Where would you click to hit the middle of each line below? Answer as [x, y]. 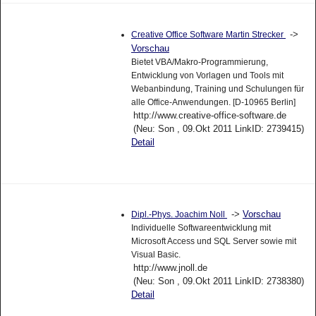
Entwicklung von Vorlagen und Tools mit [207, 75]
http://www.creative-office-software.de [209, 115]
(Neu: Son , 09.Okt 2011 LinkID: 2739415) [218, 128]
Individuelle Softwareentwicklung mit [201, 228]
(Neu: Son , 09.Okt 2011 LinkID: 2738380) [218, 281]
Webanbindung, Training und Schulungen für [217, 89]
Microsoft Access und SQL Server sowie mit [213, 242]
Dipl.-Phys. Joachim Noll [179, 215]
